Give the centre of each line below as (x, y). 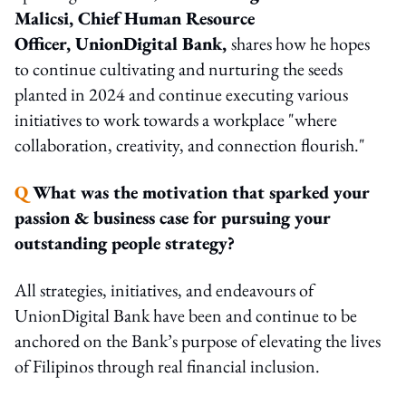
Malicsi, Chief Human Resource (135, 18)
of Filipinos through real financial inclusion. (167, 366)
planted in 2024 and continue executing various (181, 94)
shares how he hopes (300, 43)
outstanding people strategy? (125, 242)
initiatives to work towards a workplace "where (176, 119)
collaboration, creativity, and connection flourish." (190, 145)
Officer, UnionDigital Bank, (123, 43)
